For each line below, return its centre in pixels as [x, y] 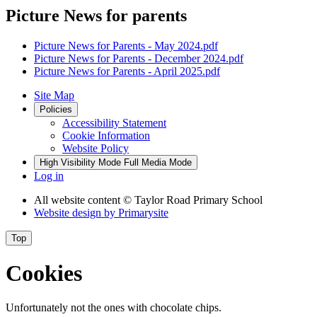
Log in [49, 175]
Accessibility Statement [114, 122]
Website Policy [96, 148]
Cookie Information [106, 135]
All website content [79, 200]
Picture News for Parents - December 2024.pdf [139, 58]
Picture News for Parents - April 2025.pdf [127, 71]
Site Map [54, 95]
